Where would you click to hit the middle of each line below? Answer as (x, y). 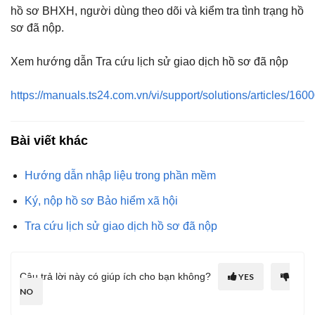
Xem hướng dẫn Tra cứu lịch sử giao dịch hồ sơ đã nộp (149, 61)
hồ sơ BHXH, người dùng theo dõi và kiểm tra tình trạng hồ (157, 11)
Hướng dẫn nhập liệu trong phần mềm (120, 175)
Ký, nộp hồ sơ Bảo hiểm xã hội (101, 200)
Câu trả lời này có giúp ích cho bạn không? (115, 276)
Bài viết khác (49, 140)
